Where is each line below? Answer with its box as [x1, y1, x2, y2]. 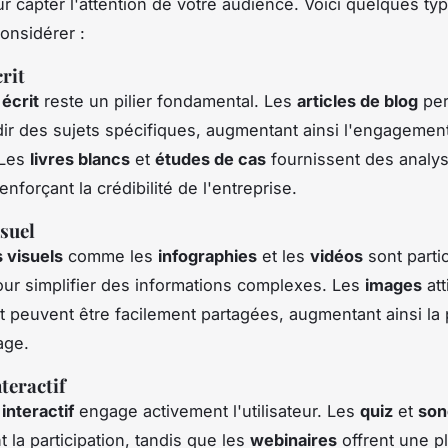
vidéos [310, 246, 363, 267]
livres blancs [30, 149, 130, 170]
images [365, 275, 422, 296]
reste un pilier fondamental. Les [39, 91, 297, 112]
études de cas [155, 149, 266, 170]
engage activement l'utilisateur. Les [74, 401, 360, 422]
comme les [63, 246, 158, 267]
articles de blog [297, 91, 418, 112]
